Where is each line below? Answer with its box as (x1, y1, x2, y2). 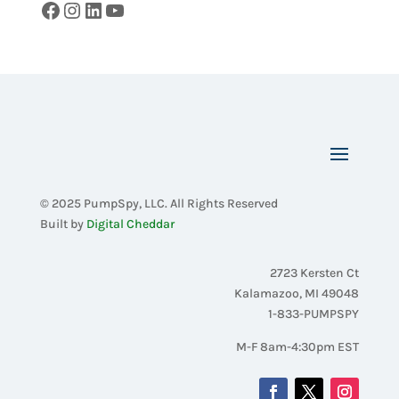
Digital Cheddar (85, 216, 175, 232)
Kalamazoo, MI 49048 (234, 285, 360, 301)
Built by (39, 216, 86, 232)
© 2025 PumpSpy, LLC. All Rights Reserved (39, 195, 278, 211)
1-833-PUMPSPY (268, 305, 360, 322)
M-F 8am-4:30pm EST (236, 338, 360, 354)
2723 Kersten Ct (270, 265, 360, 281)
